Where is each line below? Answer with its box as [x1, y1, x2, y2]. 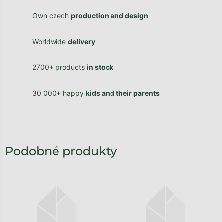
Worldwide [32, 37, 68, 46]
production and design [71, 11, 148, 20]
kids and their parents [86, 88, 160, 97]
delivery [68, 37, 95, 46]
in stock [87, 62, 113, 71]
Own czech [32, 11, 71, 20]
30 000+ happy [32, 88, 86, 97]
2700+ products [32, 62, 87, 71]
